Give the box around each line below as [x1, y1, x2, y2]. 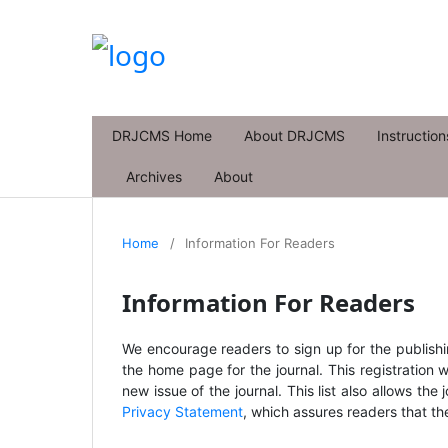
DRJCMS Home [112, 127, 212, 145]
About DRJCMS [244, 127, 345, 145]
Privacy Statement [122, 403, 243, 421]
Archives [126, 168, 182, 186]
